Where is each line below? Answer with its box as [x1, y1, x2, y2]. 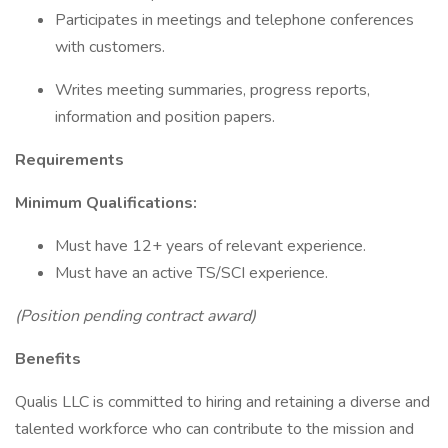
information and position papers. [55, 106, 275, 128]
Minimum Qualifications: [15, 192, 197, 214]
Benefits [15, 348, 81, 370]
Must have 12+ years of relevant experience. [55, 235, 366, 257]
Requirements [15, 149, 124, 171]
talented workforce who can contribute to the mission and [15, 418, 414, 440]
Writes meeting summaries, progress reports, [55, 79, 370, 101]
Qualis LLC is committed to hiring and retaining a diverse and [15, 391, 430, 413]
